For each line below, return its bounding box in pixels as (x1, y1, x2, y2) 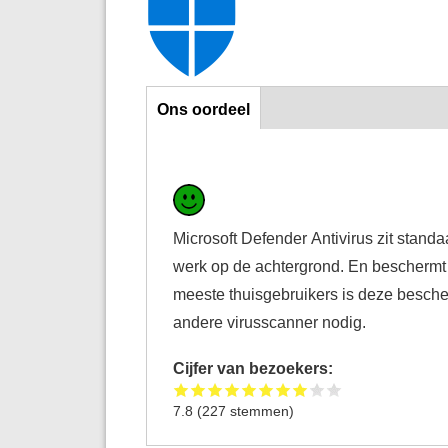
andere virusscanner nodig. (173, 312, 367, 331)
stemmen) (226, 402, 295, 419)
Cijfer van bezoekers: (173, 358, 338, 377)
